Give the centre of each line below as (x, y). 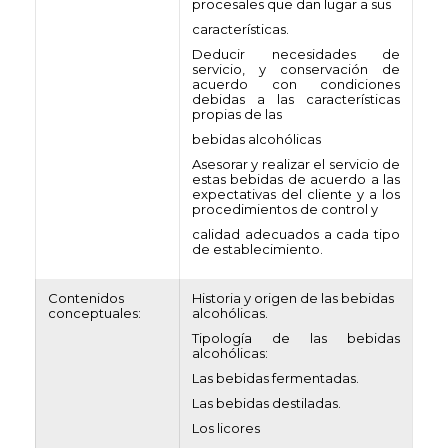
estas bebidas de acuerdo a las (296, 179)
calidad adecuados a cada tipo (296, 234)
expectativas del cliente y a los (296, 194)
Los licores (226, 428)
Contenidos (86, 298)
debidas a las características (296, 99)
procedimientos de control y (285, 209)
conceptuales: (94, 313)
